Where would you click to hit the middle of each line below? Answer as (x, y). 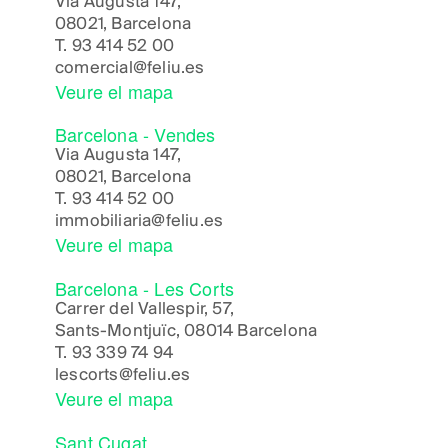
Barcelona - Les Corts (145, 287)
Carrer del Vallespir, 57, (144, 309)
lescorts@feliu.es (123, 375)
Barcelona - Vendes (135, 134)
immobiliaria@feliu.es (139, 222)
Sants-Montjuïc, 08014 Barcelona (186, 331)
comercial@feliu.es (130, 68)
